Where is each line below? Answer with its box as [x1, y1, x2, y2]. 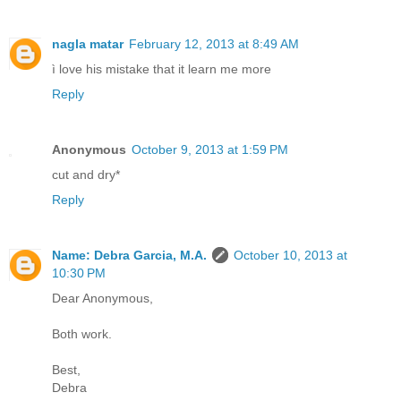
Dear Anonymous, [52, 291, 153, 306]
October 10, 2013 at [234, 248, 347, 263]
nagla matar [52, 37, 124, 52]
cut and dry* [52, 167, 120, 183]
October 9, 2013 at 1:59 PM [132, 142, 288, 158]
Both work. [52, 327, 112, 342]
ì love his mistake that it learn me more [52, 62, 271, 77]
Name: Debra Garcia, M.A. [52, 248, 207, 263]
